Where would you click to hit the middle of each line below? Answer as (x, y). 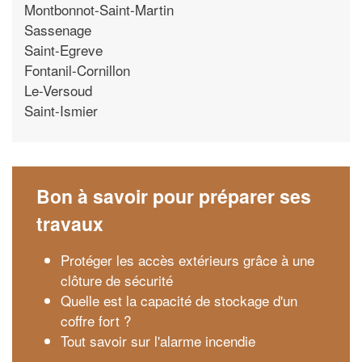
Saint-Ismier (61, 110)
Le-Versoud (58, 90)
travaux (70, 223)
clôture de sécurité (117, 280)
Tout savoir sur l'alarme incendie (158, 341)
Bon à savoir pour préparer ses (174, 196)
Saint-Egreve (63, 49)
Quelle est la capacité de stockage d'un (179, 300)
